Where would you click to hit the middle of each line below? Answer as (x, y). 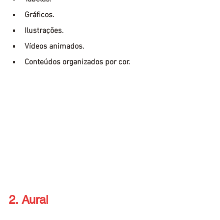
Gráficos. (40, 15)
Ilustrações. (44, 31)
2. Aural (28, 199)
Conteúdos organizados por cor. (77, 63)
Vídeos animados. (55, 47)
